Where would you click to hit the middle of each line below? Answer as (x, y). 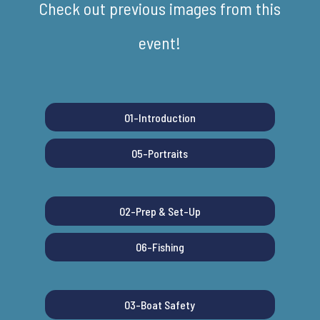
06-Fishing (160, 247)
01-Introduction (160, 117)
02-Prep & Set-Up (160, 211)
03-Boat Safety (160, 305)
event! (160, 42)
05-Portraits (160, 154)
